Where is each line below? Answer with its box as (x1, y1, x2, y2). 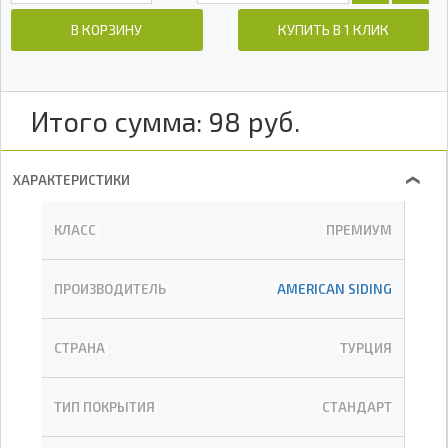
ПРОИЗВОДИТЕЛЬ (54, 281, 166, 297)
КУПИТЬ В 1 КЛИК (278, 21, 390, 38)
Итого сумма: (31, 105, 202, 137)
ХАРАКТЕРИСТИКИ (13, 172, 130, 188)
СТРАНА (54, 340, 105, 356)
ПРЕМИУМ (326, 222, 392, 238)
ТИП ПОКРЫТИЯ (54, 399, 155, 415)
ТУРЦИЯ (340, 340, 392, 356)
